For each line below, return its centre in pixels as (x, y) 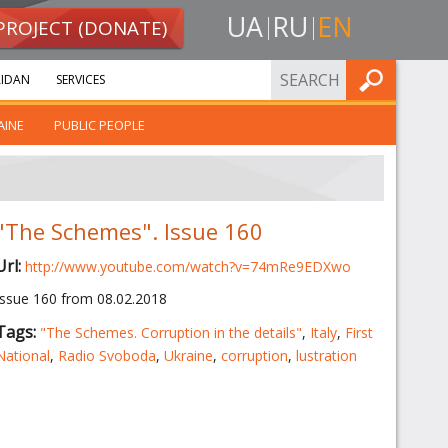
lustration (326, 355)
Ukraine (188, 355)
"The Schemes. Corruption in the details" (170, 332)
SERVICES (80, 79)
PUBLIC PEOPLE (99, 125)
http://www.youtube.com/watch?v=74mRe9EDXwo (187, 267)
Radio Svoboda (106, 355)
